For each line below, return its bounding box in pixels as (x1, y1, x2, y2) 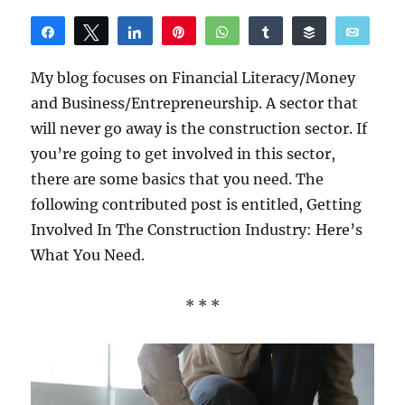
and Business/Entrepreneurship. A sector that (31, 94, 359, 112)
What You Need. (31, 246, 146, 264)
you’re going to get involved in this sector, (31, 145, 336, 163)
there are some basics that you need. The (31, 170, 325, 188)
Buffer (327, 25, 363, 38)
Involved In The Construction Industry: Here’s (31, 221, 363, 239)
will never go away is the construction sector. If (31, 119, 368, 137)
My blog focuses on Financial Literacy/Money (31, 69, 356, 87)
